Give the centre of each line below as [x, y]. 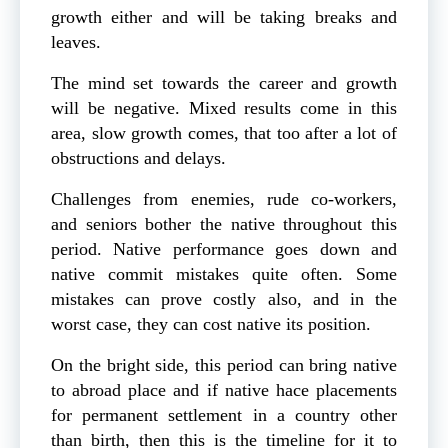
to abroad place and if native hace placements [224, 389]
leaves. [76, 41]
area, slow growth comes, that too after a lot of [224, 132]
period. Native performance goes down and [224, 248]
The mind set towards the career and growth [224, 82]
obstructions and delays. [141, 157]
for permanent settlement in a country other [224, 414]
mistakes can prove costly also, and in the [224, 298]
